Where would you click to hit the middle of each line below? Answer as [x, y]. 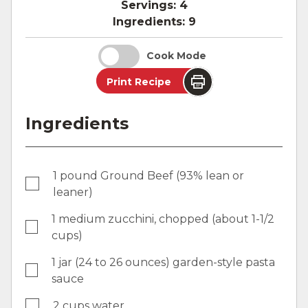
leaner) [73, 192]
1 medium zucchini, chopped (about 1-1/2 [163, 219]
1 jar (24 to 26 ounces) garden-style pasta [164, 262]
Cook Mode [176, 56]
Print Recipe [139, 81]
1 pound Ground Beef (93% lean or [148, 175]
